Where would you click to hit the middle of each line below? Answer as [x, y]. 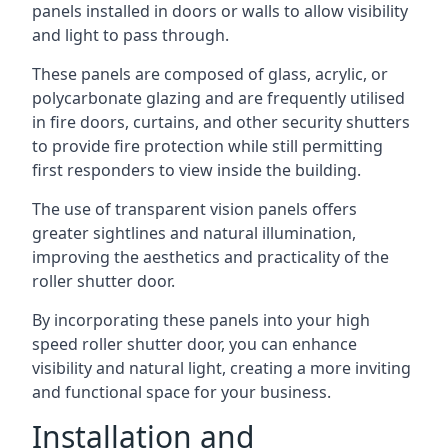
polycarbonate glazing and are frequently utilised [218, 98]
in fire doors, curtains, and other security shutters [221, 122]
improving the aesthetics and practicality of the [210, 257]
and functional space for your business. [181, 392]
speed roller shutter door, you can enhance [194, 344]
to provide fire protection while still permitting [207, 146]
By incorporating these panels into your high [201, 320]
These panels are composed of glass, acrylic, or [210, 74]
